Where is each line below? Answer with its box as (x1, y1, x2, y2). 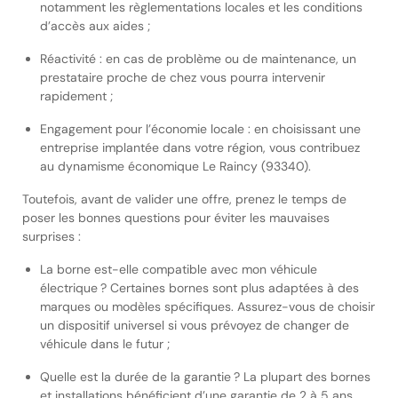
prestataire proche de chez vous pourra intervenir (40, 69, 325, 85)
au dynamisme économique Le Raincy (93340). (40, 158, 311, 174)
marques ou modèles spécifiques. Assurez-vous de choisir (40, 298, 375, 314)
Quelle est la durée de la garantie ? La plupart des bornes (40, 369, 370, 385)
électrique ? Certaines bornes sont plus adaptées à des (40, 280, 359, 296)
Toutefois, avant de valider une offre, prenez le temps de (22, 191, 346, 207)
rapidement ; (40, 88, 113, 104)
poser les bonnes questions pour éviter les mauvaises (22, 210, 330, 226)
